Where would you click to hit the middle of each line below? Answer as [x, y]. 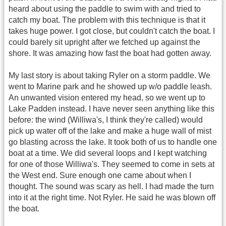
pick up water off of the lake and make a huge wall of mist [110, 131]
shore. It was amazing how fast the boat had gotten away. [110, 53]
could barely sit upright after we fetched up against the [104, 42]
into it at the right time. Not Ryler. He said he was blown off [112, 198]
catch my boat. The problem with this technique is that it [107, 20]
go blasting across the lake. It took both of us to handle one [113, 142]
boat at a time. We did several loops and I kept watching [108, 153]
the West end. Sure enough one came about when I [100, 176]
